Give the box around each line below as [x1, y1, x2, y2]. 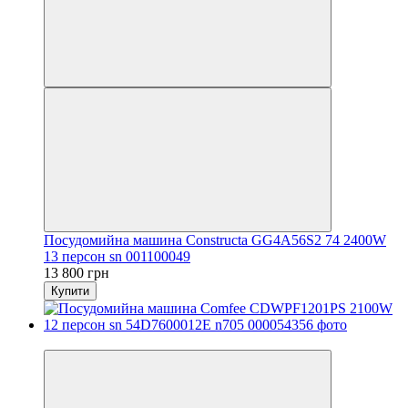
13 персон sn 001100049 [44, 248, 190, 264]
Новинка [44, 332, 99, 349]
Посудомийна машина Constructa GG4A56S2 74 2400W [44, 231, 386, 248]
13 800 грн [44, 264, 109, 280]
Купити [51, 283, 89, 298]
